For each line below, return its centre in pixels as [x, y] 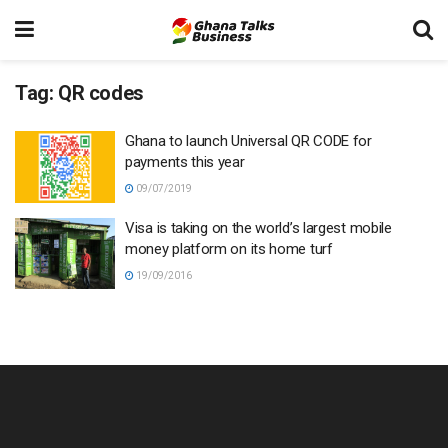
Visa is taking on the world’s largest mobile [258, 227]
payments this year [185, 162]
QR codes [101, 93]
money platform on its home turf [229, 248]
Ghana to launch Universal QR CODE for [248, 141]
